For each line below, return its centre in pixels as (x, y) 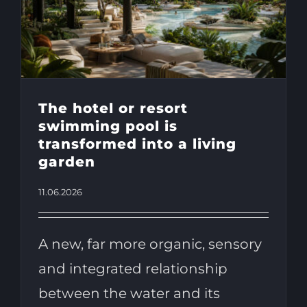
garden (66, 162)
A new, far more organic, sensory (150, 244)
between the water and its (129, 294)
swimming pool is (108, 126)
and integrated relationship (133, 269)
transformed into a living (137, 144)
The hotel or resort (113, 109)
